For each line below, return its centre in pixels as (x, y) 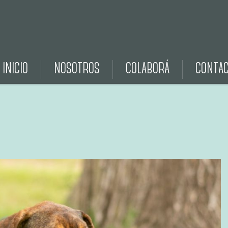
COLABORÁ (148, 69)
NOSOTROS (77, 69)
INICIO (15, 69)
